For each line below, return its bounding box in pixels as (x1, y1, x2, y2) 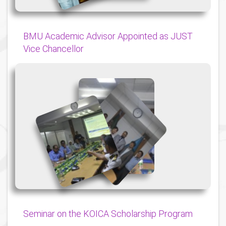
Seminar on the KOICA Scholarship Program (23, 208, 193, 219)
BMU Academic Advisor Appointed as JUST (23, 31, 193, 42)
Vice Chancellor (23, 43, 84, 54)
